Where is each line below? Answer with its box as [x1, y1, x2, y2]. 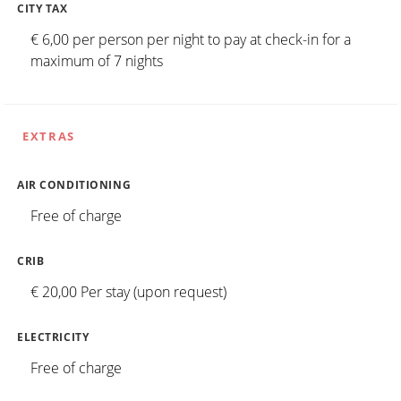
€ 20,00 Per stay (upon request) [30, 282, 226, 303]
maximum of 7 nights [30, 51, 163, 72]
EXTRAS [22, 128, 75, 145]
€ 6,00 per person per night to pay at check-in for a [30, 30, 351, 50]
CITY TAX [17, 2, 68, 16]
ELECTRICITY [17, 330, 90, 345]
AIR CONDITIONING [17, 178, 132, 192]
